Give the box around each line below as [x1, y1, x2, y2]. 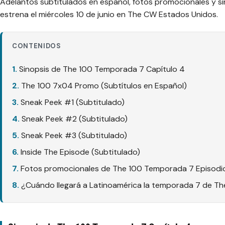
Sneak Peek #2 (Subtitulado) [22, 113, 128, 124]
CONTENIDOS [12, 42, 61, 51]
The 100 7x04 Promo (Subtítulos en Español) [21, 80, 187, 91]
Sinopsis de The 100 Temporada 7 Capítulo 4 [19, 63, 185, 74]
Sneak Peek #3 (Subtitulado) [21, 130, 127, 141]
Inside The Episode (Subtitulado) [21, 146, 140, 157]
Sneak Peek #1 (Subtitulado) [21, 96, 125, 107]
